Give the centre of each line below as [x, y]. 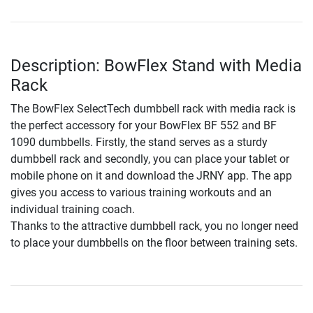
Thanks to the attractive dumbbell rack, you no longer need [154, 226]
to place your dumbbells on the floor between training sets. [154, 242]
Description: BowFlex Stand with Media [156, 65]
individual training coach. [73, 209]
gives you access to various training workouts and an [141, 192]
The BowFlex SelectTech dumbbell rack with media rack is [153, 108]
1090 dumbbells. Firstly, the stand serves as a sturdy [139, 142]
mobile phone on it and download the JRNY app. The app [151, 175]
